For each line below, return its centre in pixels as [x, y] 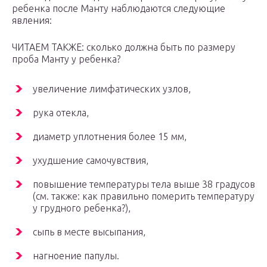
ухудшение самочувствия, [91, 161]
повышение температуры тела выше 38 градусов [144, 184]
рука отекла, [61, 113]
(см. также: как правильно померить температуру [144, 196]
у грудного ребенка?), [82, 208]
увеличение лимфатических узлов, [112, 89]
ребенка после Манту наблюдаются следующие [119, 9]
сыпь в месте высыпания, [89, 232]
